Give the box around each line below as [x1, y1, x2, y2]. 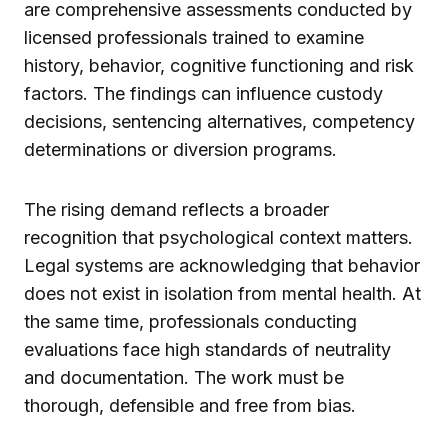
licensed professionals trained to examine [24, 26, 364, 48]
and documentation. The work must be [24, 366, 344, 388]
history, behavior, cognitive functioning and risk [24, 54, 414, 76]
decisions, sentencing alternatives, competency [24, 110, 415, 132]
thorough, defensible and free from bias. [24, 394, 356, 416]
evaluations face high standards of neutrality [24, 338, 391, 360]
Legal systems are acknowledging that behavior [24, 254, 420, 276]
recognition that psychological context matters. [24, 226, 413, 248]
